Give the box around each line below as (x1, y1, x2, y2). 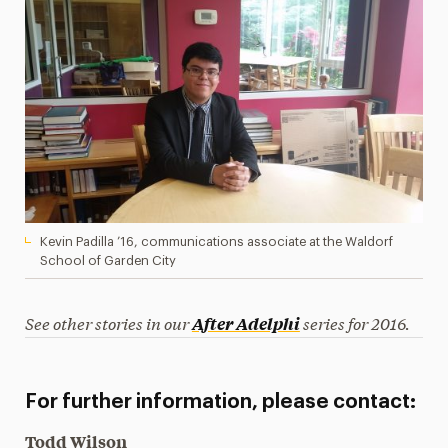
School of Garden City (39, 254, 176, 267)
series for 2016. (299, 311, 410, 334)
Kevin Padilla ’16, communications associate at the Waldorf (39, 235, 393, 248)
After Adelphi (191, 312, 300, 334)
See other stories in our (24, 311, 192, 334)
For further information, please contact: (24, 392, 416, 412)
